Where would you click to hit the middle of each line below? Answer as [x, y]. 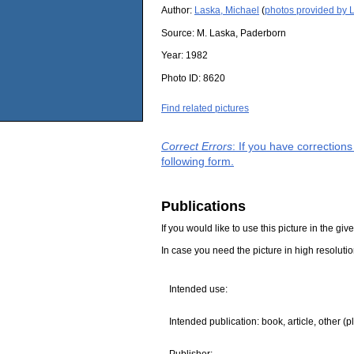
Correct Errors [197, 146]
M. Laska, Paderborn [241, 33]
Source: [179, 33]
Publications [203, 206]
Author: [178, 10]
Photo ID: [182, 78]
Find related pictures [205, 108]
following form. [198, 161]
